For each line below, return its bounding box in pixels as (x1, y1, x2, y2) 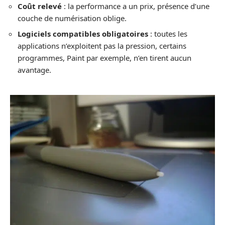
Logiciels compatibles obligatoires (18, 29, 148, 39)
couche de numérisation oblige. (18, 13, 127, 23)
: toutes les (148, 29, 187, 39)
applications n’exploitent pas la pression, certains (18, 41, 186, 51)
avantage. (18, 65, 51, 75)
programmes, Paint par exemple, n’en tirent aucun (18, 53, 191, 63)
